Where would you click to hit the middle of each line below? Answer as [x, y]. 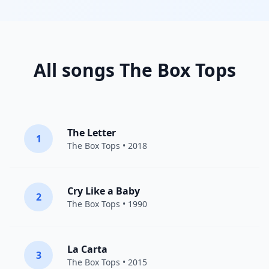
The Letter [92, 133]
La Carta [87, 249]
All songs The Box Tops [134, 70]
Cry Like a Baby [104, 191]
